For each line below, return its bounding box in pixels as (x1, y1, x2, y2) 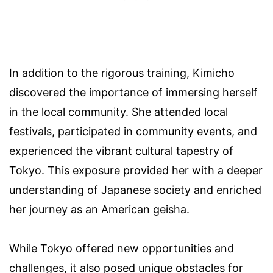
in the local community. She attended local (9, 105, 228, 118)
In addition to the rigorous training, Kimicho (9, 66, 235, 79)
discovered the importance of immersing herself (9, 85, 258, 99)
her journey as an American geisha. (9, 202, 190, 216)
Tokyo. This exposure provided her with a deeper (9, 163, 263, 177)
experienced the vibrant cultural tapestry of (9, 144, 233, 157)
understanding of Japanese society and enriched (9, 183, 261, 196)
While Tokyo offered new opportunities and (9, 241, 234, 255)
